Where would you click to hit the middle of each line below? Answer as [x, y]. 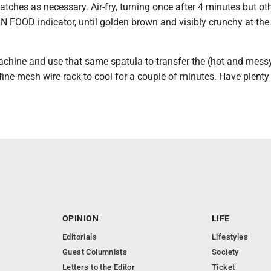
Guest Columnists [95, 252]
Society [225, 252]
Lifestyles [230, 237]
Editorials [80, 237]
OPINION [80, 218]
